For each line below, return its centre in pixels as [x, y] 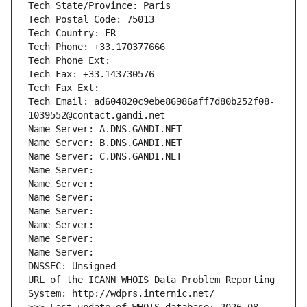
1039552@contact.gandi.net [97, 115]
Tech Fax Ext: [64, 88]
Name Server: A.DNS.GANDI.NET [105, 129]
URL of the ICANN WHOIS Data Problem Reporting [151, 280]
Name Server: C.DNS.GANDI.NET [105, 157]
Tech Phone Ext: [69, 61]
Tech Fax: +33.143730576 [91, 74]
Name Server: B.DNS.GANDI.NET [105, 143]
